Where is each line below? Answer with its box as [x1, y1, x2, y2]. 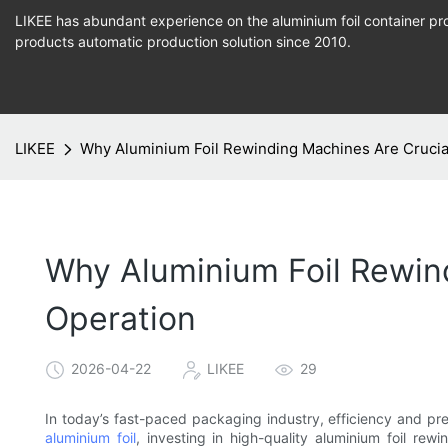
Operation [45, 298, 196, 338]
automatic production [78, 33, 218, 50]
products [15, 33, 78, 50]
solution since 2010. [218, 33, 351, 50]
